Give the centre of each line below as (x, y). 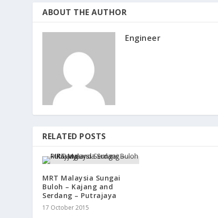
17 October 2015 (66, 208)
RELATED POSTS (74, 136)
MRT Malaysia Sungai (82, 178)
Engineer (143, 38)
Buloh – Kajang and (78, 187)
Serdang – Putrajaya (80, 196)
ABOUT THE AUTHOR (85, 12)
